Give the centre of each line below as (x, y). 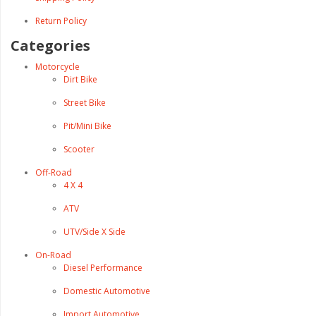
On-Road (53, 255)
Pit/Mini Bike (87, 126)
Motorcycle (57, 67)
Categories (50, 45)
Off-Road (54, 172)
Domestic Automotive (107, 291)
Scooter (79, 149)
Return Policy (61, 21)
